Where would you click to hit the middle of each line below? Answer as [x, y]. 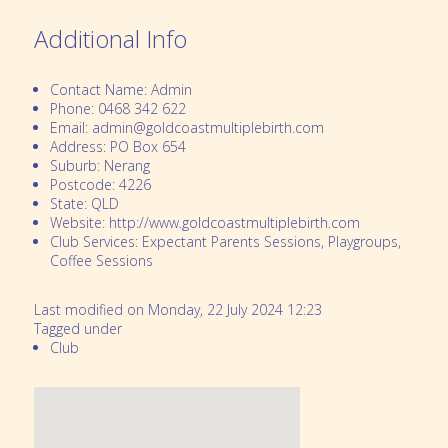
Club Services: [93, 242]
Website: [77, 223]
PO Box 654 [147, 147]
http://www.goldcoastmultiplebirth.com [234, 223]
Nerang [126, 166]
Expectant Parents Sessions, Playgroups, [271, 242]
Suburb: [74, 166]
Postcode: [82, 185]
